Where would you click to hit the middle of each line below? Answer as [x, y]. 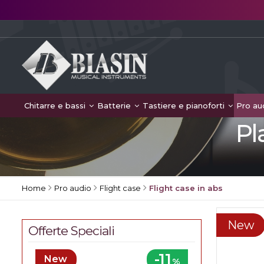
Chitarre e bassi [56, 105]
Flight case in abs [186, 188]
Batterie [115, 105]
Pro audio [73, 188]
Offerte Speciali [71, 231]
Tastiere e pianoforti [185, 105]
